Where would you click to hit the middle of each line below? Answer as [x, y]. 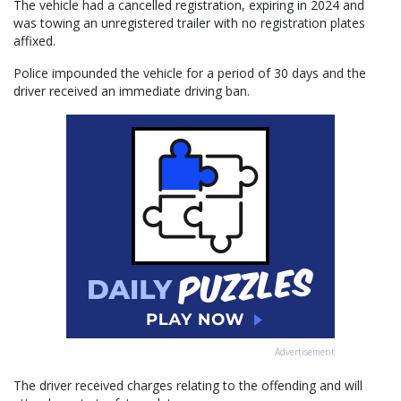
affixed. [34, 40]
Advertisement [305, 351]
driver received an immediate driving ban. [132, 90]
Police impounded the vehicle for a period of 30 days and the [190, 73]
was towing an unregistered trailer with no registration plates [189, 22]
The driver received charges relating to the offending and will [188, 385]
